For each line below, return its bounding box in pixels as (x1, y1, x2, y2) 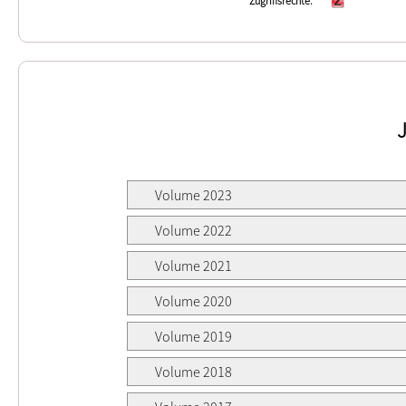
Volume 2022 (155, 220, 232, 239)
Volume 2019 (155, 326, 232, 345)
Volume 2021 (155, 256, 232, 275)
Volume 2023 (155, 185, 232, 204)
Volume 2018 (155, 362, 232, 381)
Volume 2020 (155, 291, 232, 310)
